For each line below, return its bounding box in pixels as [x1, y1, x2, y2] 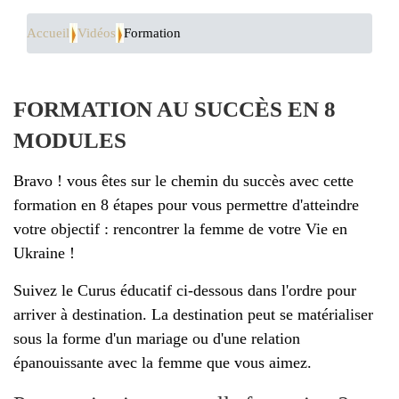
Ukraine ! [13, 243, 75, 262]
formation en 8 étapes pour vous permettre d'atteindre [13, 195, 359, 214]
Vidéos [77, 26, 116, 41]
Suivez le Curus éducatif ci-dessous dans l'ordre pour [13, 281, 356, 299]
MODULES [13, 127, 126, 152]
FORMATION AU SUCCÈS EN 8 [13, 96, 336, 121]
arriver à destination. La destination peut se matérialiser [13, 305, 373, 323]
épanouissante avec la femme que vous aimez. [13, 353, 312, 371]
